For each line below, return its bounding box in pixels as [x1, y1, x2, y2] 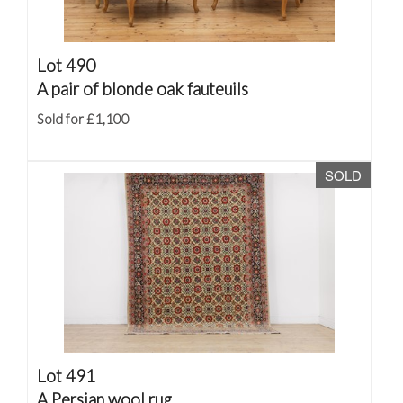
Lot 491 [37, 365, 95, 386]
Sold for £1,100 [37, 111, 130, 127]
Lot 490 [37, 55, 95, 76]
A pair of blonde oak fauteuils [37, 78, 248, 99]
